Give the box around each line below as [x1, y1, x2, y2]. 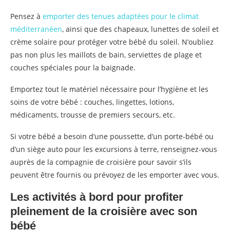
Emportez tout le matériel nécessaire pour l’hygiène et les [10, 84, 208, 94]
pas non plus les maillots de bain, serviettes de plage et [10, 49, 202, 60]
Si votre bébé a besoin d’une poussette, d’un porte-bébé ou [10, 131, 214, 141]
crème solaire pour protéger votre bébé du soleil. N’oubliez [10, 36, 214, 47]
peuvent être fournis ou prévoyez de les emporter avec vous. [10, 169, 219, 180]
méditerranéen [10, 24, 62, 34]
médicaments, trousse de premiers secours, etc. [10, 109, 175, 120]
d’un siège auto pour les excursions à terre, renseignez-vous [10, 144, 217, 154]
